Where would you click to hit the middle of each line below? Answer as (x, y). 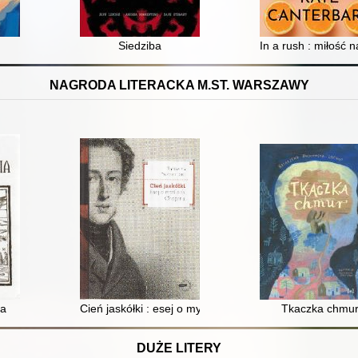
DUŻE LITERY (179, 348)
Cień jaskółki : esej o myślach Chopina (177, 309)
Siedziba (140, 46)
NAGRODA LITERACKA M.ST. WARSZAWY (179, 85)
